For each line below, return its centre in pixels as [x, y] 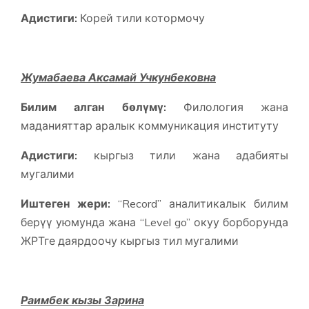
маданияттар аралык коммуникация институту [150, 125]
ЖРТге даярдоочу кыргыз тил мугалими [130, 240]
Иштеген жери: [66, 203]
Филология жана [227, 107]
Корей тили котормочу [141, 18]
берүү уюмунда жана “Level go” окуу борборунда [154, 222]
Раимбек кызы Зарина [82, 300]
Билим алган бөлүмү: [93, 107]
